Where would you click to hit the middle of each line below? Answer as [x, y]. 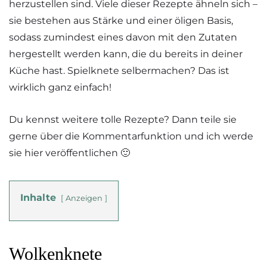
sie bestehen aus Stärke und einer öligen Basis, [121, 21]
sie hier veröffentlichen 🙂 [69, 153]
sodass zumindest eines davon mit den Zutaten [123, 37]
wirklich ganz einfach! [60, 87]
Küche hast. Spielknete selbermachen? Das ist [119, 71]
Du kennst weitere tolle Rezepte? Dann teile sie [123, 120]
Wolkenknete [55, 254]
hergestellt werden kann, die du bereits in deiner [126, 54]
